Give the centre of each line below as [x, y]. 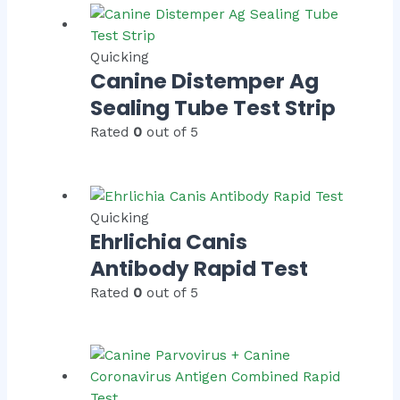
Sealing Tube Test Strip [213, 108]
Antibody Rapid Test [200, 268]
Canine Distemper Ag [205, 82]
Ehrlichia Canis [169, 242]
